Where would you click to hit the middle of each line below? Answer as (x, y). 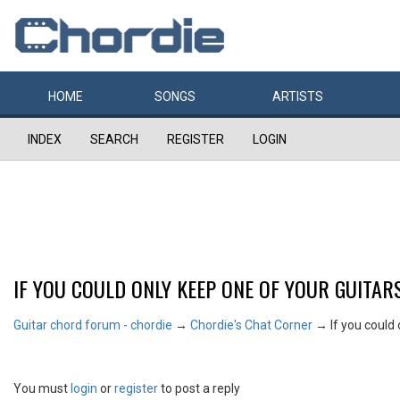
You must (42, 389)
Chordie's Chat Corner (251, 325)
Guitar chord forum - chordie (93, 325)
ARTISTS (298, 96)
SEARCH (114, 139)
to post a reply (199, 389)
